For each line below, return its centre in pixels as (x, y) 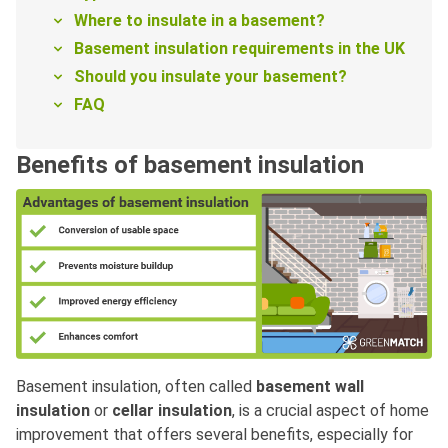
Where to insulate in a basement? (199, 21)
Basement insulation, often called (136, 387)
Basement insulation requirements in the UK (239, 49)
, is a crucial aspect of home (330, 411)
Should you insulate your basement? (210, 77)
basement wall (310, 387)
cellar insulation (172, 411)
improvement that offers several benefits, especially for (214, 435)
